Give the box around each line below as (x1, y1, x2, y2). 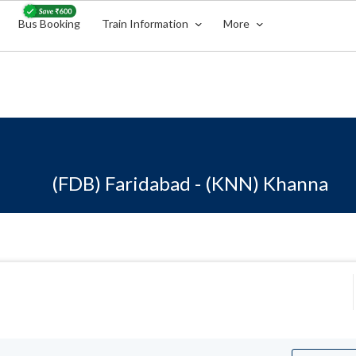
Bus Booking (18, 17, 81, 30)
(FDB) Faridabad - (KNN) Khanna (52, 172, 328, 195)
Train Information (102, 17, 192, 30)
